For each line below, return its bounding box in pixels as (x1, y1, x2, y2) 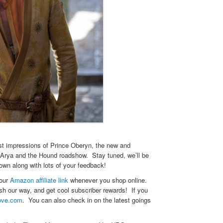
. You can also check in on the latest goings (22, 195, 151, 205)
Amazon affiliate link (10, 175, 68, 185)
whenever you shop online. (68, 175, 147, 185)
